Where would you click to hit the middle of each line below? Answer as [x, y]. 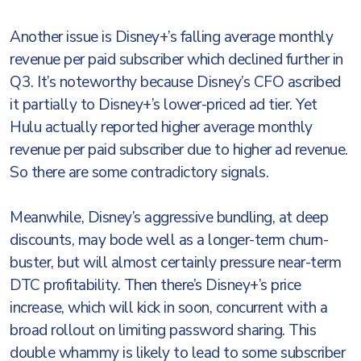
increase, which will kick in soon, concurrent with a [168, 308]
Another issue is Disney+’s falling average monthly [171, 37]
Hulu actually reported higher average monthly [161, 127]
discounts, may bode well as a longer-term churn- [169, 240]
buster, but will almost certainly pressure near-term [175, 263]
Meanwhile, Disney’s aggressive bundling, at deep [169, 218]
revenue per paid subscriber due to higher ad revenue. [179, 150]
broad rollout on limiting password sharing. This [163, 330]
